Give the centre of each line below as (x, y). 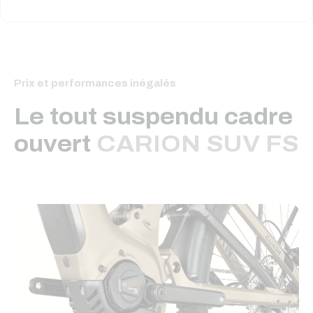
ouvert (55, 144)
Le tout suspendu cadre (153, 117)
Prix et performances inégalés (95, 84)
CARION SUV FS (197, 144)
